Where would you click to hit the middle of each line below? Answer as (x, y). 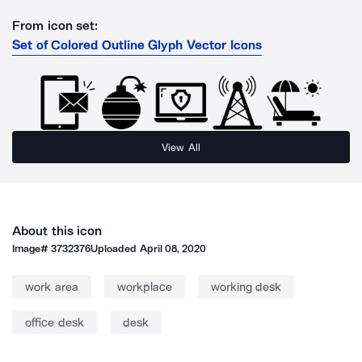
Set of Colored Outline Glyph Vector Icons (137, 45)
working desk (246, 287)
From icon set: (55, 25)
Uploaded (115, 248)
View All (181, 147)
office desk (55, 322)
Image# (32, 248)
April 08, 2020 (173, 248)
